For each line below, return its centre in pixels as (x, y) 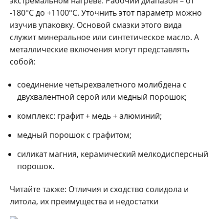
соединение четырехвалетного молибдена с (102, 85)
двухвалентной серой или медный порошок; (102, 97)
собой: (22, 62)
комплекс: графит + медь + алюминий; (89, 116)
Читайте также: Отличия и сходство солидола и (99, 189)
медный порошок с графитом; (74, 135)
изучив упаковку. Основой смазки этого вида (96, 25)
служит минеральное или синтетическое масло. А (104, 37)
